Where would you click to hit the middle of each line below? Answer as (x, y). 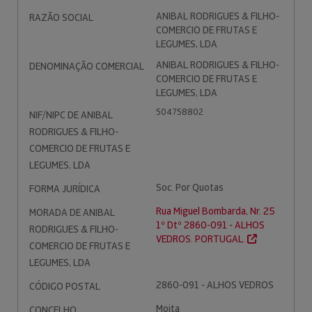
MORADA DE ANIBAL (72, 212)
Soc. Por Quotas (190, 187)
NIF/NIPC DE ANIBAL (71, 115)
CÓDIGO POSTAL (65, 286)
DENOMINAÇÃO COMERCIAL (87, 66)
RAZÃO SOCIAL (61, 17)
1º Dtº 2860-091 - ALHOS (210, 225)
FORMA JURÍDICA (65, 189)
